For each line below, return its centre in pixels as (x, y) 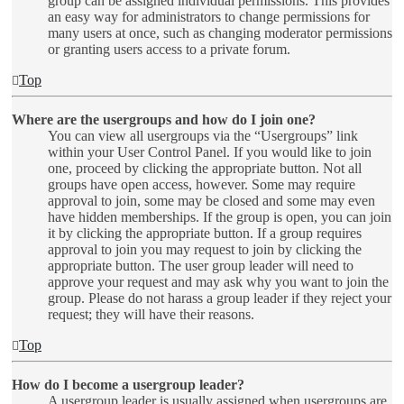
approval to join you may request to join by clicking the (205, 250)
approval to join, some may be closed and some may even (211, 201)
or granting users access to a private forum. (169, 50)
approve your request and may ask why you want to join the (218, 282)
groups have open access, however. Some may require (202, 185)
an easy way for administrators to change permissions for (209, 17)
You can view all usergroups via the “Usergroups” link (203, 136)
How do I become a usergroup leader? (128, 385)
